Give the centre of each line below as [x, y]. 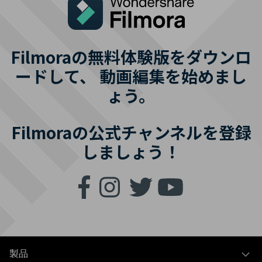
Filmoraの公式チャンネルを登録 [131, 132]
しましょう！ [131, 152]
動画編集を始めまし [173, 76]
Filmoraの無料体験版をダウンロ [131, 57]
